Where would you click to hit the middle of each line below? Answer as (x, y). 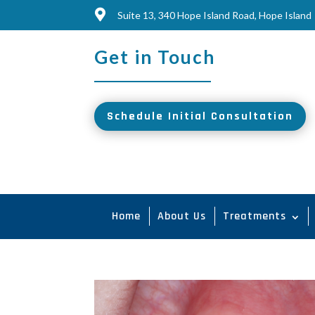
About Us (182, 217)
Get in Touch (155, 57)
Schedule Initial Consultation (200, 116)
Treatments (255, 217)
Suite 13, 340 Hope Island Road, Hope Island (214, 15)
